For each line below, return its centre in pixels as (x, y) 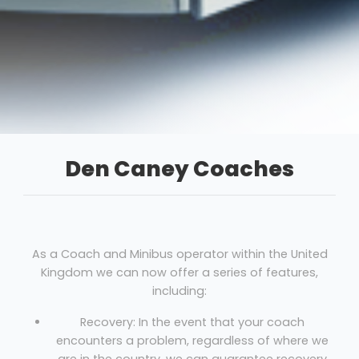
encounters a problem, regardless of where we (192, 341)
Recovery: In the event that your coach (192, 323)
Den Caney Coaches (179, 169)
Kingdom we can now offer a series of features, (179, 273)
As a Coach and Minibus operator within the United (179, 254)
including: (179, 291)
